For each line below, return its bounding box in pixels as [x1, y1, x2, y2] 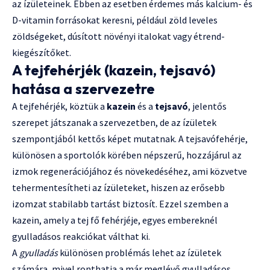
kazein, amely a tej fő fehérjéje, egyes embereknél [12, 214, 218, 227]
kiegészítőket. [12, 46, 71, 59]
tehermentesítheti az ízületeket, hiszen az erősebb [12, 181, 225, 194]
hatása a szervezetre [12, 80, 155, 98]
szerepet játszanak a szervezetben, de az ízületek [12, 116, 216, 129]
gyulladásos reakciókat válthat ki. [12, 230, 150, 243]
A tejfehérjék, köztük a [12, 100, 107, 113]
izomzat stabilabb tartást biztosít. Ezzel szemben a [12, 198, 228, 210]
